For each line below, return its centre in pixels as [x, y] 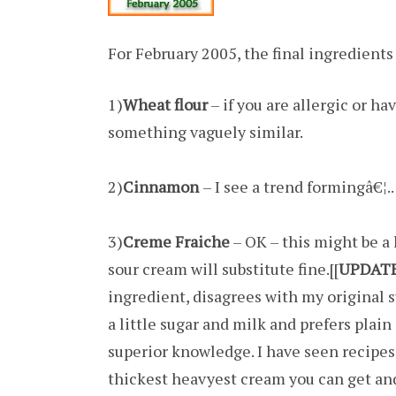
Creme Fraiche [176, 241]
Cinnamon [163, 186]
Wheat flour [165, 104]
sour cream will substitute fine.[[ [223, 268]
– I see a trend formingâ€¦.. [298, 186]
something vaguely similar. [206, 131]
